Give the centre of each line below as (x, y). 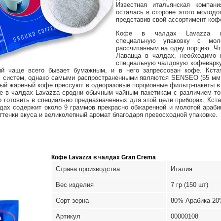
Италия (181, 169)
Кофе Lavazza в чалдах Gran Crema (103, 158)
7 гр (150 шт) (189, 185)
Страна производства (88, 169)
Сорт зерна (72, 201)
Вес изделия (74, 185)
